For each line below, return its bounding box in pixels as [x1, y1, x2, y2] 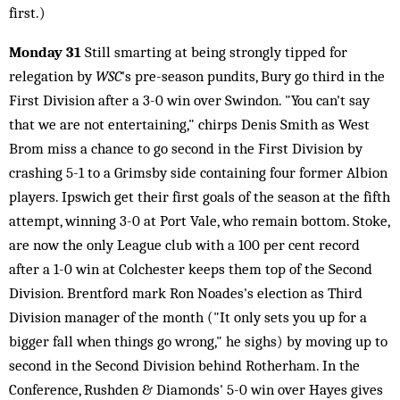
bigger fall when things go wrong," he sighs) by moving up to [9, 332, 387, 350]
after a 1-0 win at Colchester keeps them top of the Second [9, 260, 372, 278]
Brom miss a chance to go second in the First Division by [9, 139, 362, 157]
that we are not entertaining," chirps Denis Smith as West [9, 115, 370, 133]
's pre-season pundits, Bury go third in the [121, 67, 385, 85]
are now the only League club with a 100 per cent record [9, 236, 360, 254]
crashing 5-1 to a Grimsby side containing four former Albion [9, 163, 387, 181]
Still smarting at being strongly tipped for [81, 43, 347, 61]
